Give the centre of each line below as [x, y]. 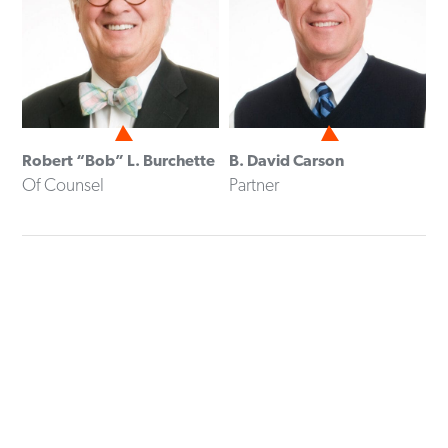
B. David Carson [286, 161]
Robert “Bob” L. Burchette [119, 161]
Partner [253, 185]
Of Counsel [63, 185]
